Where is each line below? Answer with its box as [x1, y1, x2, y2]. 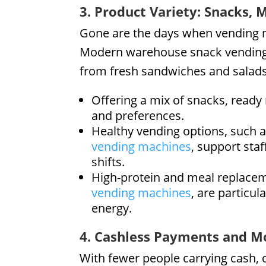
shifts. [91, 153, 125, 170]
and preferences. [91, 107, 185, 123]
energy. [91, 199, 132, 216]
